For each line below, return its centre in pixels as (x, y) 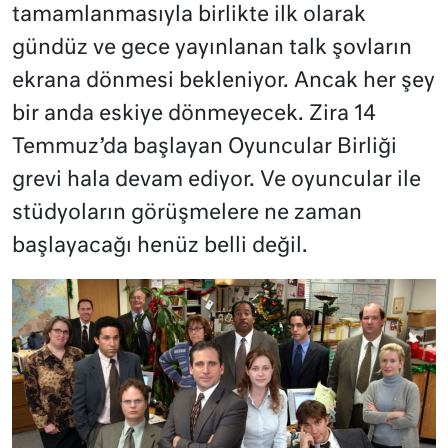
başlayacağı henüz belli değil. (160, 246)
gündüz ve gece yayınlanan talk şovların (212, 48)
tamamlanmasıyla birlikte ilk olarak (189, 15)
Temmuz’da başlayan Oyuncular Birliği (204, 147)
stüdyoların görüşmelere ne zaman (187, 213)
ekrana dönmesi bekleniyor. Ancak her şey (223, 81)
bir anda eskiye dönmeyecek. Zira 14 (194, 114)
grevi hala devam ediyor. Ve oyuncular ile (216, 180)
